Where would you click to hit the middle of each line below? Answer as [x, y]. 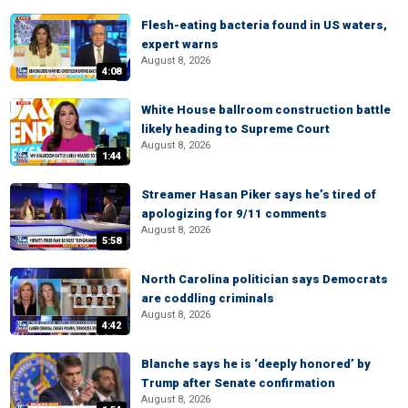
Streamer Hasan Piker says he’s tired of [259, 194]
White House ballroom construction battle [266, 110]
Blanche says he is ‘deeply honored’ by [256, 364]
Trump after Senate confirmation [238, 383]
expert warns [180, 44]
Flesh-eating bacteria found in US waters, [264, 25]
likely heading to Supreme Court [235, 129]
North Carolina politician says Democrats [265, 279]
